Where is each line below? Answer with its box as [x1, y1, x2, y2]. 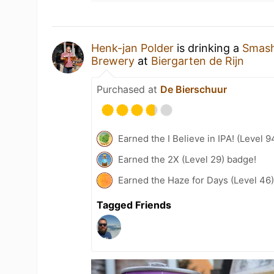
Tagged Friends [97, 199, 172, 211]
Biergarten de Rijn [151, 54, 245, 67]
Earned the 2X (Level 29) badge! [118, 154, 257, 165]
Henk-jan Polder [91, 42, 174, 54]
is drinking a [174, 42, 243, 54]
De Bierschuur [160, 83, 228, 95]
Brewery [91, 54, 135, 67]
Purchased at [97, 83, 161, 95]
